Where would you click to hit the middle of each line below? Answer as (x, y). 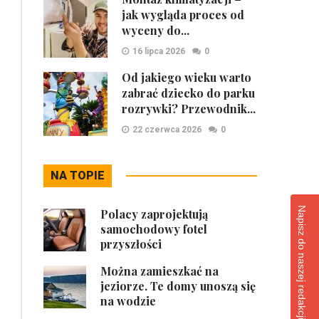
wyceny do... (156, 30)
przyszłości (131, 244)
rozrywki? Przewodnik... (189, 109)
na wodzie (128, 301)
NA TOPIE (78, 176)
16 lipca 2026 (159, 51)
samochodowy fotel (154, 229)
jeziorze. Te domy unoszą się (178, 286)
